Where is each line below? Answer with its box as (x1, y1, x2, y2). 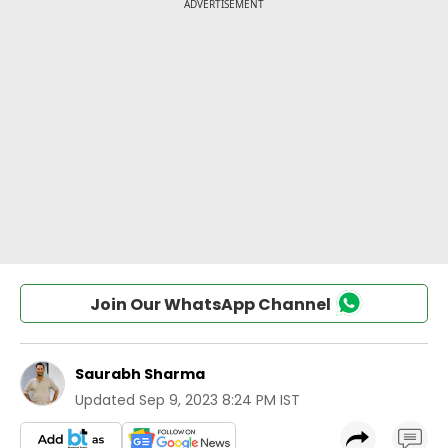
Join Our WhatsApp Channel (89, 293, 331, 316)
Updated (75, 390, 135, 410)
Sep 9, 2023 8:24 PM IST (139, 390, 300, 410)
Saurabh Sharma (75, 364, 205, 384)
